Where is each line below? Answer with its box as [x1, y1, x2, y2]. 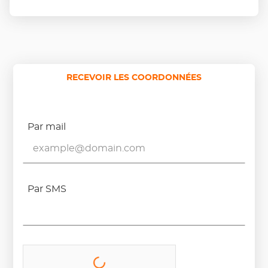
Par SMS [28, 184, 67, 194]
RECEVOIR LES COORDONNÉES [66, 73, 202, 82]
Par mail [28, 121, 66, 132]
